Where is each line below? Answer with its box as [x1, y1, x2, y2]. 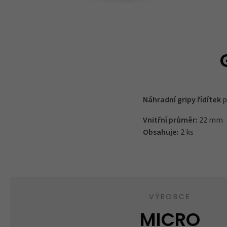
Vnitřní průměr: [143, 115, 198, 126]
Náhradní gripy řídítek [143, 94, 222, 106]
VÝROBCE [149, 194, 191, 202]
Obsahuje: [143, 127, 180, 138]
